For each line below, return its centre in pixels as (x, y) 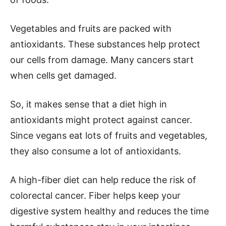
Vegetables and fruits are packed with (91, 29)
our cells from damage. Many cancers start (102, 60)
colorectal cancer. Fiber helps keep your (95, 195)
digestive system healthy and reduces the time (109, 211)
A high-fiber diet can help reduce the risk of (103, 180)
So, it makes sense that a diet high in (89, 104)
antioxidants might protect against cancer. (101, 120)
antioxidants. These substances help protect (105, 44)
